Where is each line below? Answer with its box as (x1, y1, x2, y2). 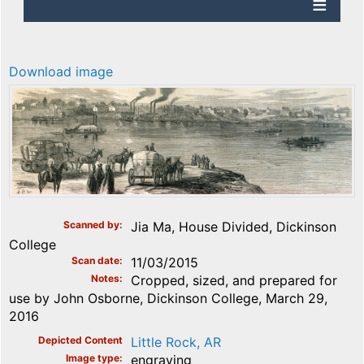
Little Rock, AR (131, 334, 221, 351)
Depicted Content (38, 334, 123, 347)
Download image (9, 63, 113, 80)
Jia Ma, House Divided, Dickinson (131, 219, 336, 236)
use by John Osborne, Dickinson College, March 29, (9, 290, 327, 307)
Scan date (71, 254, 119, 267)
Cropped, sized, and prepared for (131, 272, 337, 289)
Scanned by (63, 219, 119, 232)
